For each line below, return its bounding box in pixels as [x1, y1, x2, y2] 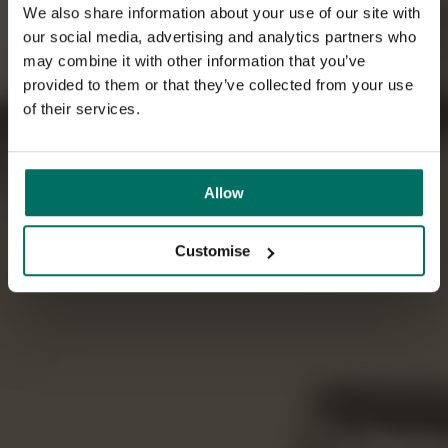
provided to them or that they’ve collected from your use [23, 75, 413, 93]
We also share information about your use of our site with [23, 3, 421, 21]
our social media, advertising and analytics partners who [23, 27, 416, 45]
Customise [175, 242, 251, 260]
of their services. [23, 99, 140, 117]
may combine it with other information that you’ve [23, 51, 366, 69]
